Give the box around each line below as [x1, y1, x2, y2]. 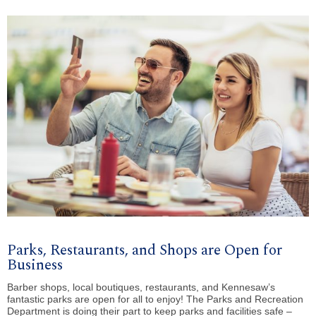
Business [7, 253, 63, 276]
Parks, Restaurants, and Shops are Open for [7, 238, 282, 262]
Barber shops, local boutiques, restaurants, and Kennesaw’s [7, 281, 275, 293]
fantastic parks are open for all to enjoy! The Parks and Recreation [7, 293, 303, 305]
